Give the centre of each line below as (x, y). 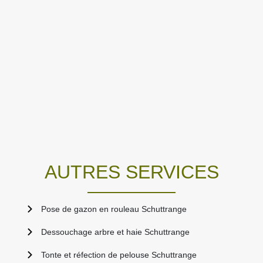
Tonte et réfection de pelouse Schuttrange (119, 255)
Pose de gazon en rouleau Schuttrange (114, 209)
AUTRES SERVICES (131, 172)
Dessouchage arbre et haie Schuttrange (115, 232)
